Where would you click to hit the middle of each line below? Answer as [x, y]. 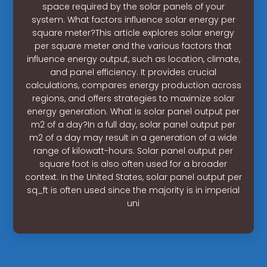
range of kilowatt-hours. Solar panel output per [133, 150]
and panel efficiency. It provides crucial [133, 72]
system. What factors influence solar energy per [133, 19]
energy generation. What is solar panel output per [133, 111]
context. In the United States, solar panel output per [133, 177]
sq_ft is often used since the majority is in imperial [133, 190]
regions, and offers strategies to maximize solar [133, 98]
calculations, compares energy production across [133, 85]
